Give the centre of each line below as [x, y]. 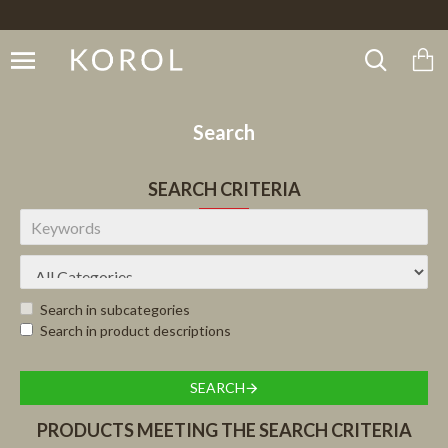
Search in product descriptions [135, 330]
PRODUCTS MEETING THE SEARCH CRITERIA [224, 430]
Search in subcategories [115, 309]
